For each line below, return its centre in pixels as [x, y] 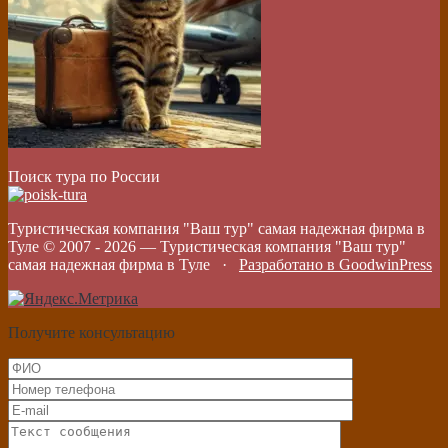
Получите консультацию [91, 332]
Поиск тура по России [84, 176]
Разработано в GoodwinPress [335, 264]
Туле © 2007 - [56, 246]
